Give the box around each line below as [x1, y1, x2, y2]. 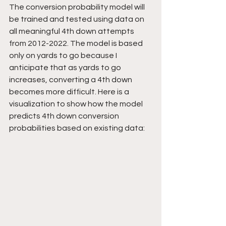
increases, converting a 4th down [9, 75, 134, 84]
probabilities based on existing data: [9, 124, 145, 132]
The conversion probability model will [9, 3, 146, 11]
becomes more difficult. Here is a [9, 87, 131, 96]
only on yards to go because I [9, 51, 119, 60]
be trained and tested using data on [9, 15, 146, 23]
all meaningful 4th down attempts [9, 27, 136, 35]
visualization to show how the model [9, 99, 144, 108]
